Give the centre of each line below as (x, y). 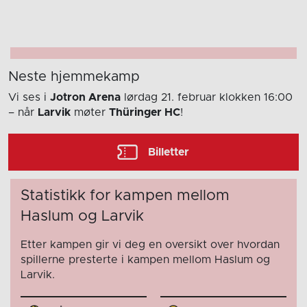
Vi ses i (29, 98)
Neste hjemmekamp (74, 77)
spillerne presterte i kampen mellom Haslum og (145, 260)
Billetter (169, 152)
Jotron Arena (85, 98)
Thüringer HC (145, 113)
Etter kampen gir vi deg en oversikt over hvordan (150, 245)
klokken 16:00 (256, 98)
